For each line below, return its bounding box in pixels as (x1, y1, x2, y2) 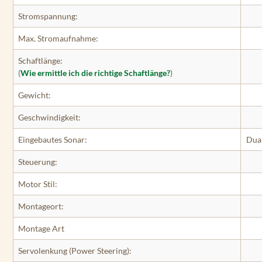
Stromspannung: (18, 11, 78, 21)
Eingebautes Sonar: (18, 134, 87, 144)
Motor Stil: (18, 178, 57, 189)
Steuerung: (18, 156, 57, 167)
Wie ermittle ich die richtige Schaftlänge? (20, 67, 170, 78)
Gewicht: (18, 89, 51, 100)
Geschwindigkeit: (18, 112, 81, 122)
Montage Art (18, 223, 64, 233)
